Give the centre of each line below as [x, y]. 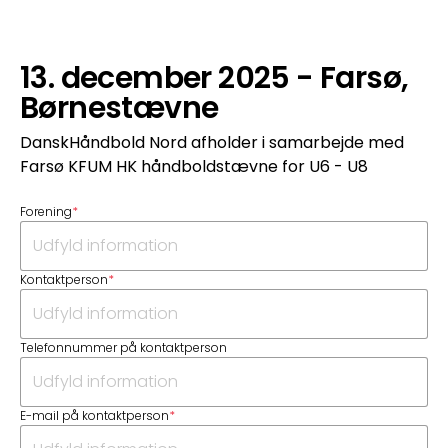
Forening [46, 211]
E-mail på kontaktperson [94, 415]
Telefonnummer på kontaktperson [123, 347]
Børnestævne [119, 108]
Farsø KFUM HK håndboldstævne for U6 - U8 [194, 166]
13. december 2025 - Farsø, [214, 78]
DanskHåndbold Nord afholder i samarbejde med [212, 142]
